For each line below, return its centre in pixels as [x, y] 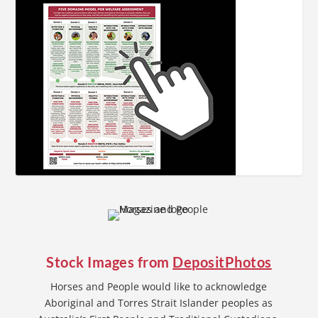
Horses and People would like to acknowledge [159, 286]
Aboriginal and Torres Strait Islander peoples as [159, 302]
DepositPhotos [222, 262]
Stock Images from [110, 262]
